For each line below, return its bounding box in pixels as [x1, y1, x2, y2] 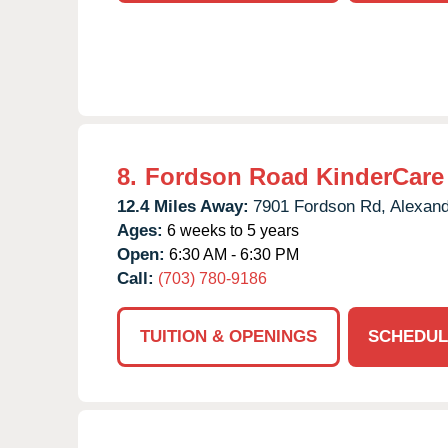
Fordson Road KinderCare [145, 162, 444, 190]
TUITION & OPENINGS [140, 326, 317, 346]
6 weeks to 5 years [163, 221, 299, 239]
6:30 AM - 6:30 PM [165, 245, 299, 263]
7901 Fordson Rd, [253, 196, 386, 216]
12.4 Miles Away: [117, 196, 249, 216]
